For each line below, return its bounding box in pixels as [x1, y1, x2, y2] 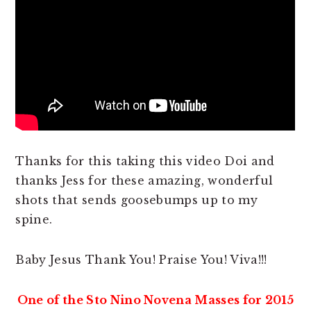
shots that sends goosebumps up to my [15, 192, 258, 207]
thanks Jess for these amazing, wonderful [15, 173, 274, 187]
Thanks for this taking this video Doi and [15, 153, 275, 168]
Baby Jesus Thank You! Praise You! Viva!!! [15, 252, 267, 267]
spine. [15, 212, 53, 226]
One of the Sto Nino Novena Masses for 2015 [17, 292, 294, 307]
